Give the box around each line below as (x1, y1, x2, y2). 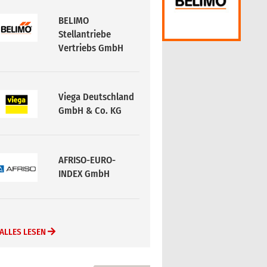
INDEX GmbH (58, 168, 110, 180)
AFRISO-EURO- (58, 154, 116, 166)
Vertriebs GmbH (58, 42, 124, 54)
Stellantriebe (58, 28, 111, 40)
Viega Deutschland (58, 91, 135, 103)
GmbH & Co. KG (58, 104, 122, 116)
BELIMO (58, 14, 89, 26)
